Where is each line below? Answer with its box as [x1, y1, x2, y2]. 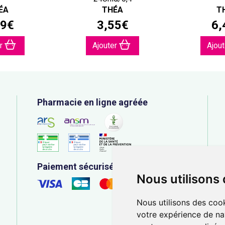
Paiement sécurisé [37, 161, 114, 172]
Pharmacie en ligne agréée [37, 97, 148, 107]
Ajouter [92, 41, 119, 50]
